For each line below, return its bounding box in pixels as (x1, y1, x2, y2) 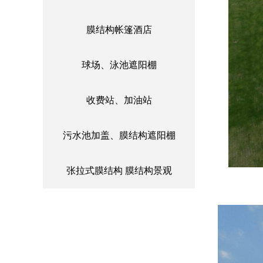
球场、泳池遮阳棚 (81, 60, 157, 70)
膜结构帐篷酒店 (86, 25, 152, 35)
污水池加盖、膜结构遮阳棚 (62, 130, 176, 140)
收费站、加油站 (86, 95, 152, 105)
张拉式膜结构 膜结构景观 (66, 166, 172, 176)
